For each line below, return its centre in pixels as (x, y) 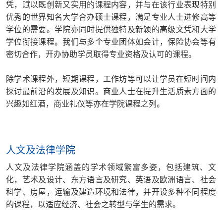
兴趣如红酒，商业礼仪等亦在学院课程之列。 (85, 103)
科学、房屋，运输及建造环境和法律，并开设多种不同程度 (111, 192)
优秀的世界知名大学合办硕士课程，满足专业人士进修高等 (111, 17)
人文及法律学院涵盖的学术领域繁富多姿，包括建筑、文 (111, 167)
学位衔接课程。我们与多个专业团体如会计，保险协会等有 (111, 41)
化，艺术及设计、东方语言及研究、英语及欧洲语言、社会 (111, 179)
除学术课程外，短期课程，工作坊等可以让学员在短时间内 (111, 79)
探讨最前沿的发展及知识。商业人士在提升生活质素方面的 (111, 91)
